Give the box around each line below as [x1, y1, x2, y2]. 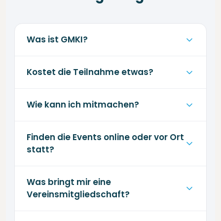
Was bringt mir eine [26, 176, 111, 188]
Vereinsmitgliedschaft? [26, 188, 130, 200]
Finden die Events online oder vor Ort [26, 131, 184, 143]
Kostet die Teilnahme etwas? [26, 66, 153, 78]
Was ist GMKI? [26, 34, 88, 45]
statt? [26, 144, 54, 155]
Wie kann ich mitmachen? [26, 99, 139, 110]
